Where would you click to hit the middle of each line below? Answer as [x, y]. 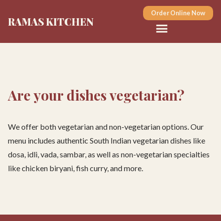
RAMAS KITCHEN [51, 21]
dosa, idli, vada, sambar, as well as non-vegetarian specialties [109, 154]
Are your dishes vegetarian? [96, 95]
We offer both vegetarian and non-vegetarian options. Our [106, 127]
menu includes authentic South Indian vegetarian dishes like [107, 141]
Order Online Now [178, 13]
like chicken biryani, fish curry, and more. [75, 168]
